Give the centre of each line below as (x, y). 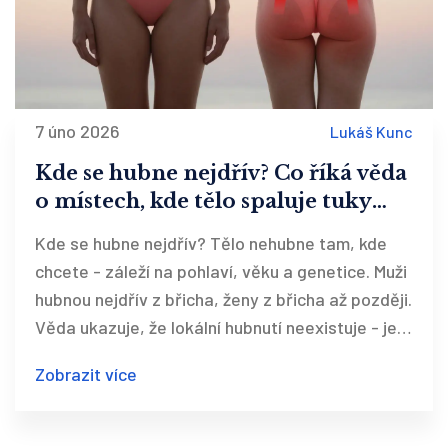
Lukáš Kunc (371, 131)
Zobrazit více (86, 374)
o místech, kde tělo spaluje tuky (203, 201)
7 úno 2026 (77, 131)
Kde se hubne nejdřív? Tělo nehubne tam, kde (211, 243)
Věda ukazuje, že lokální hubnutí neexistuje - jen (220, 327)
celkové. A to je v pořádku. (137, 355)
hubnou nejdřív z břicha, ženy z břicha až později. (223, 299)
